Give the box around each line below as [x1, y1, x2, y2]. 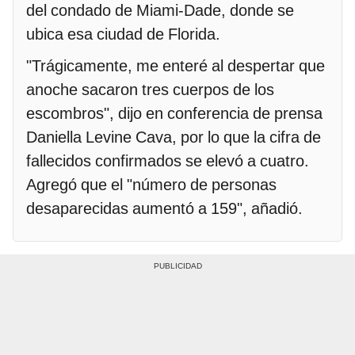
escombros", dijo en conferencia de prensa [26, 104, 323, 124]
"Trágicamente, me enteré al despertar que [26, 56, 325, 76]
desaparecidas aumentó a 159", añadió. [26, 199, 307, 219]
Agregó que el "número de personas [26, 175, 277, 195]
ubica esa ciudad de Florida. [26, 25, 220, 44]
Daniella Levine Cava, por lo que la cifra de [26, 128, 321, 147]
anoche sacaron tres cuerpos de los [26, 80, 274, 100]
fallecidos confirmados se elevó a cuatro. [26, 151, 309, 171]
